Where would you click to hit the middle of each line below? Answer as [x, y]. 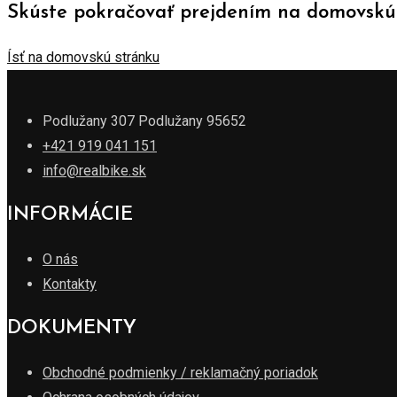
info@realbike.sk [94, 170]
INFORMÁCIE [70, 214]
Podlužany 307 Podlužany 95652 [144, 121]
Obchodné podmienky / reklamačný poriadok [180, 372]
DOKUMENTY [72, 328]
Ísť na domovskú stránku [83, 57]
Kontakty [70, 284]
